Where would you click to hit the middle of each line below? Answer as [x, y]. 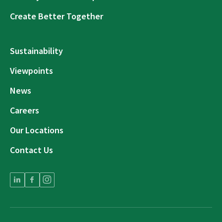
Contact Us [31, 150]
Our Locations [37, 130]
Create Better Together [56, 16]
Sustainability [36, 51]
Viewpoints [31, 71]
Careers [25, 110]
